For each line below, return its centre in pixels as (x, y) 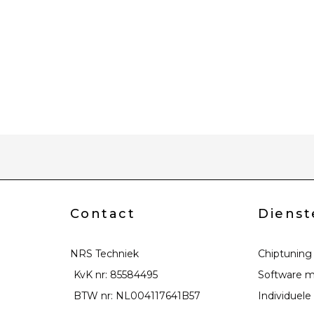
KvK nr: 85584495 (115, 274)
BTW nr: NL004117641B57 (137, 295)
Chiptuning (285, 253)
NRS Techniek (104, 253)
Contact (103, 213)
